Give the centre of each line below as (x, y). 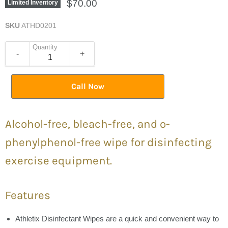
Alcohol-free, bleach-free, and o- (88, 124)
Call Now (88, 86)
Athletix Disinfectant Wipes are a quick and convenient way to (117, 219)
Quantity (45, 47)
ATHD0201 (39, 25)
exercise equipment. (59, 161)
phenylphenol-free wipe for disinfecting (108, 142)
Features (28, 195)
